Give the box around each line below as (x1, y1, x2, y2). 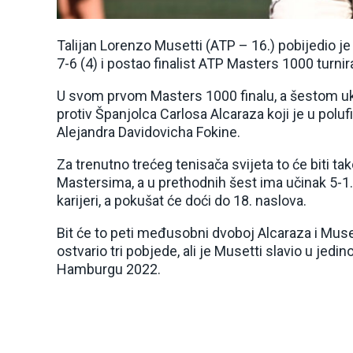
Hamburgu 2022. (57, 261, 161, 277)
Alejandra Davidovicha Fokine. (57, 124, 240, 140)
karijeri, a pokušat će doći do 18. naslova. (57, 192, 307, 209)
